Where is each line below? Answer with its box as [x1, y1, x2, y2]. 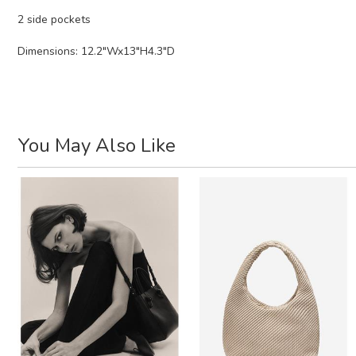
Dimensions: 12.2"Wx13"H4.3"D [17, 44, 175, 60]
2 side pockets [17, 12, 91, 28]
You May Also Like [17, 133, 176, 159]
